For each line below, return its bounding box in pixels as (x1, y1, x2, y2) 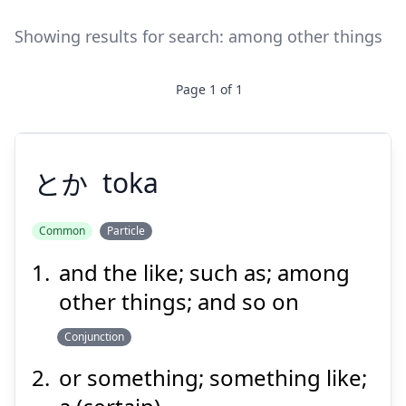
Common (39, 223, 85, 238)
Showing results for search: (14, 25, 224, 47)
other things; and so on (59, 286, 299, 316)
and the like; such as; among (59, 257, 350, 287)
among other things (228, 25, 382, 47)
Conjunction (64, 329, 124, 344)
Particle (107, 223, 145, 238)
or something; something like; (59, 362, 367, 392)
